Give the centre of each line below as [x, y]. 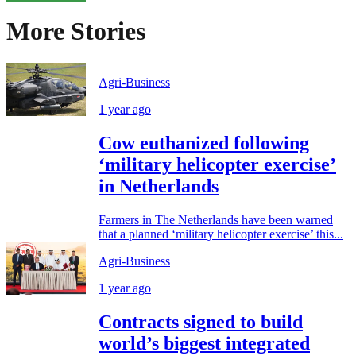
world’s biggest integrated [204, 343]
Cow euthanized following [204, 143]
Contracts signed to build [201, 321]
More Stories [76, 31]
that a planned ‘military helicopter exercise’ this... [221, 234]
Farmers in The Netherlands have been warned [216, 219]
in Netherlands [159, 186]
